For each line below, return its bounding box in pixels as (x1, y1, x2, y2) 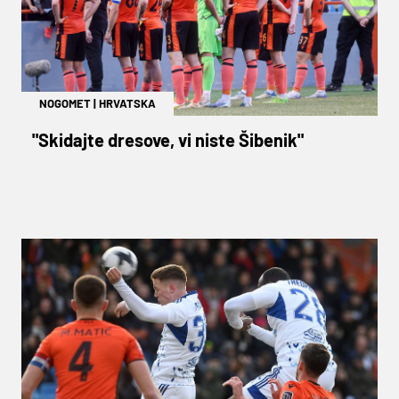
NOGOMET (39, 95, 91, 110)
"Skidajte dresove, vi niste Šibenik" (32, 128, 304, 151)
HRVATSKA (99, 95, 156, 110)
